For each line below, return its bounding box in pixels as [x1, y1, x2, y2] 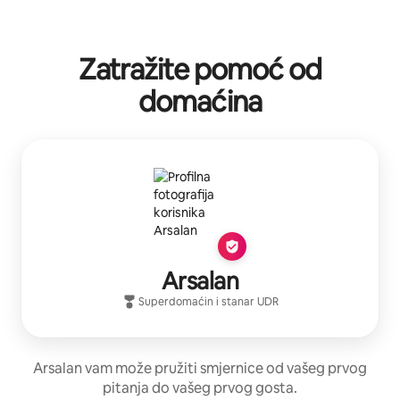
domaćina [138, 82, 262, 120]
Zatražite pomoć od [78, 50, 322, 87]
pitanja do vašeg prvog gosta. [103, 378, 297, 397]
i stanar [215, 294, 257, 309]
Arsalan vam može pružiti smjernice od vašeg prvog [33, 358, 367, 378]
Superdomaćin [137, 294, 213, 309]
